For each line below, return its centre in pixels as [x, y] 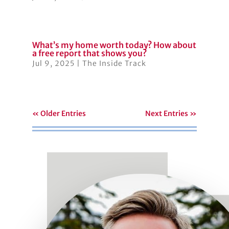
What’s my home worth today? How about [114, 45]
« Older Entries [59, 114]
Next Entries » [171, 114]
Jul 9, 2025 [53, 64]
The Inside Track [114, 64]
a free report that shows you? [89, 53]
